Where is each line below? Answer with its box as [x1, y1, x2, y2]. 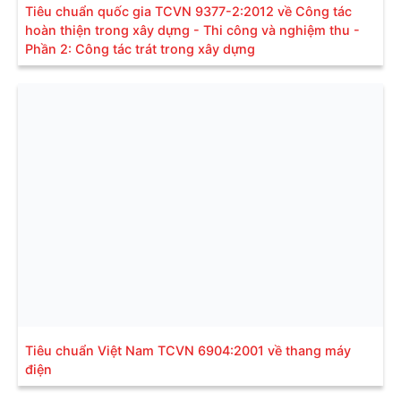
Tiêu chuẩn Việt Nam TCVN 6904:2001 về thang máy [25, 342, 351, 358]
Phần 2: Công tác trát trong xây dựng [25, 40, 255, 56]
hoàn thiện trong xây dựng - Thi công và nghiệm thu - [25, 21, 360, 38]
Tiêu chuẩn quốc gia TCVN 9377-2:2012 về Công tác [25, 3, 352, 19]
